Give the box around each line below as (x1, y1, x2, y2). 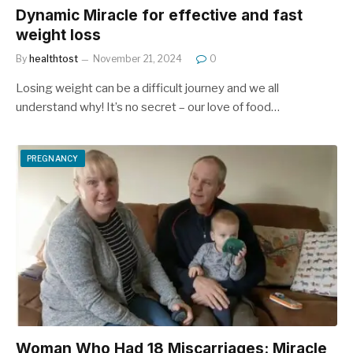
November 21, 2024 (93, 53, 182, 65)
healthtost (29, 53, 78, 65)
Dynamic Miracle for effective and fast (16, 6, 303, 24)
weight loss (16, 26, 101, 44)
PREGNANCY (27, 154, 79, 163)
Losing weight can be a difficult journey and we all (16, 81, 279, 95)
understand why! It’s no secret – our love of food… (16, 100, 280, 114)
